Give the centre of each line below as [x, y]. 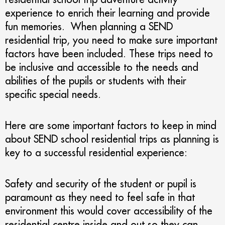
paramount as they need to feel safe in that [100, 197]
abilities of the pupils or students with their [96, 81]
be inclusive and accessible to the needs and [102, 67]
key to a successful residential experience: [96, 152]
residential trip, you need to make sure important [111, 40]
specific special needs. [53, 94]
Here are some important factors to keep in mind [111, 125]
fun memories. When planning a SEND [89, 26]
